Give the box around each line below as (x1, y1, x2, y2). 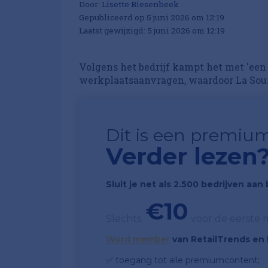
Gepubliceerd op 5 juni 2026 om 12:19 (79, 11, 224, 23)
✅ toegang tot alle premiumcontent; (106, 254, 260, 266)
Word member (106, 233, 170, 245)
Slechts (106, 212, 141, 224)
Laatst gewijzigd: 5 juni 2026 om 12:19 (79, 25, 225, 36)
